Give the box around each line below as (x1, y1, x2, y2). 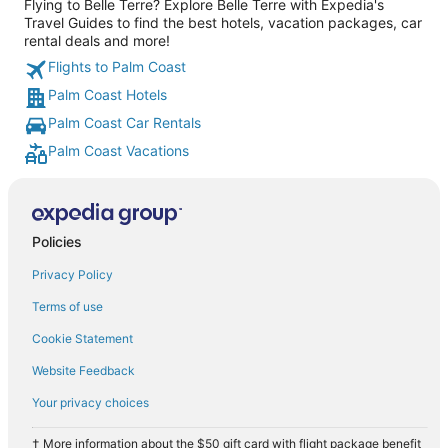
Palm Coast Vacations (48, 142, 189, 159)
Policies (32, 232, 82, 250)
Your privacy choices (32, 394, 149, 410)
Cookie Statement (32, 330, 133, 346)
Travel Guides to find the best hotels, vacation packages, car (24, 14, 422, 31)
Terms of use (32, 298, 103, 314)
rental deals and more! (24, 32, 170, 49)
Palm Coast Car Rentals (48, 114, 201, 131)
